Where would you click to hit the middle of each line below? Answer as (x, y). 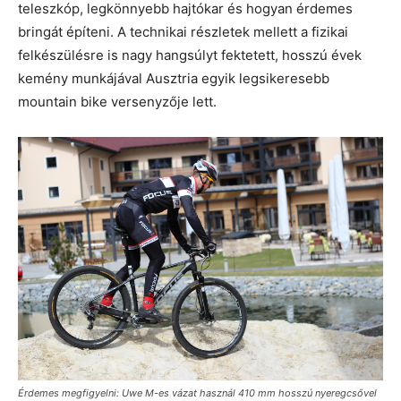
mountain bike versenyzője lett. (117, 101)
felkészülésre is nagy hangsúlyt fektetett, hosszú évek (190, 55)
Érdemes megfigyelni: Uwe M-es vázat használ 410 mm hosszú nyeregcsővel (197, 392)
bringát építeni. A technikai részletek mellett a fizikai (183, 31)
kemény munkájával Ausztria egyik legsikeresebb (174, 78)
